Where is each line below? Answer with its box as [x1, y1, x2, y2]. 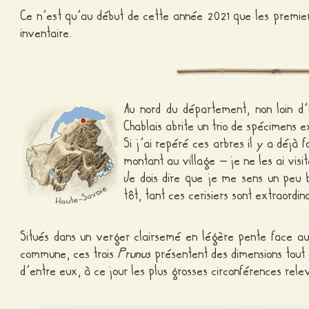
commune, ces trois [21, 243, 119, 263]
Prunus [118, 243, 152, 263]
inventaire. [21, 23, 72, 43]
